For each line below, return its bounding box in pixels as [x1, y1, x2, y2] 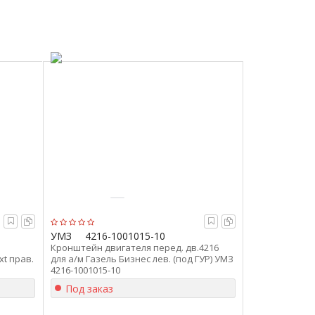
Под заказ [65, 282, 113, 295]
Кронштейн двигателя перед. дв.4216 [51, 241, 219, 254]
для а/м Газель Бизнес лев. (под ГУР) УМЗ [51, 252, 233, 265]
